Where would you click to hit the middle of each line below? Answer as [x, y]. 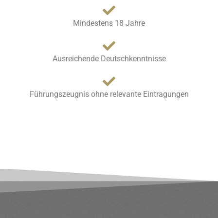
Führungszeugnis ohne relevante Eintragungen [109, 94]
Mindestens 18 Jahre [109, 23]
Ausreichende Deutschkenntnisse [109, 59]
